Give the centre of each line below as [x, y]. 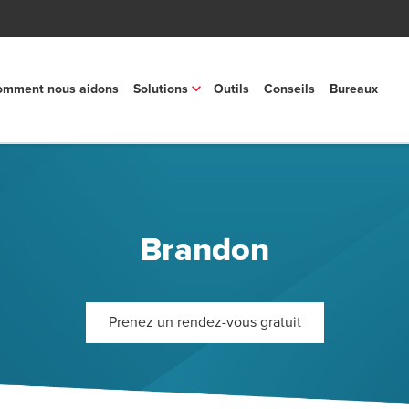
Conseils [289, 89]
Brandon [204, 251]
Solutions [160, 89]
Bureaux [353, 89]
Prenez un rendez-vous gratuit [204, 322]
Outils [231, 89]
